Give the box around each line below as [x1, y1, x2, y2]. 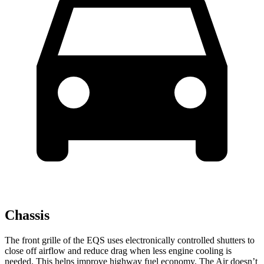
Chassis [5, 207, 49, 223]
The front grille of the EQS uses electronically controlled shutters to [5, 235, 255, 245]
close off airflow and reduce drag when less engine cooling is [5, 245, 232, 256]
